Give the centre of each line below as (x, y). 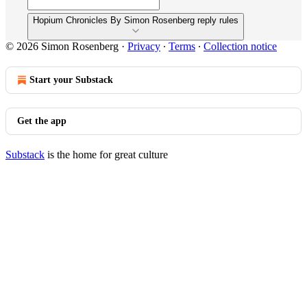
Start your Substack (71, 80)
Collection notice (240, 46)
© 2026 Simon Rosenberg (62, 46)
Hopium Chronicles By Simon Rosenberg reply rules (136, 20)
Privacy (144, 46)
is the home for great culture (106, 155)
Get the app (42, 121)
